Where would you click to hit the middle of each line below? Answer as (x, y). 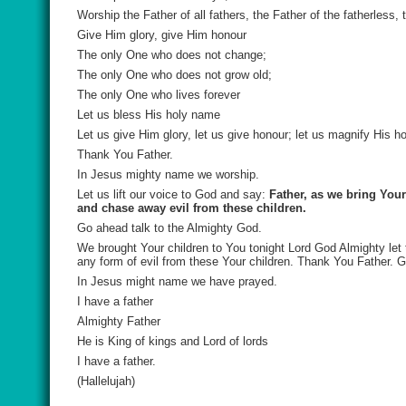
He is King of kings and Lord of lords (173, 341)
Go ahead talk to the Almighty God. (169, 228)
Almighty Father (119, 321)
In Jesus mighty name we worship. (168, 174)
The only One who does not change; (172, 55)
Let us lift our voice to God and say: (173, 194)
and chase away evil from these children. (192, 208)
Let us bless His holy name (149, 115)
